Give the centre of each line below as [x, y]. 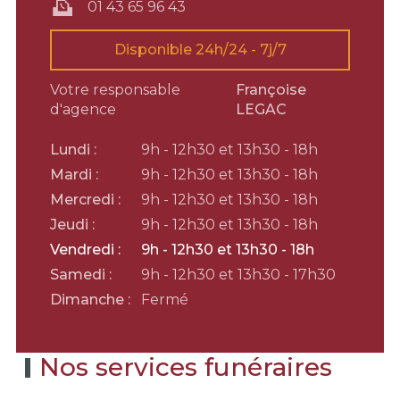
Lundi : [73, 150]
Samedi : [81, 275]
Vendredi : [85, 250]
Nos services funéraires [186, 367]
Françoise [271, 90]
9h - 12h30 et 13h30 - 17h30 [238, 275]
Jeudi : [72, 225]
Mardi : [74, 175]
